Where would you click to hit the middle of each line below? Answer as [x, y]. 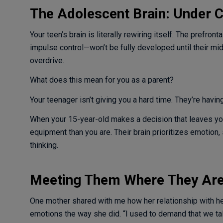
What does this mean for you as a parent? [102, 80]
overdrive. [47, 60]
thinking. [44, 145]
